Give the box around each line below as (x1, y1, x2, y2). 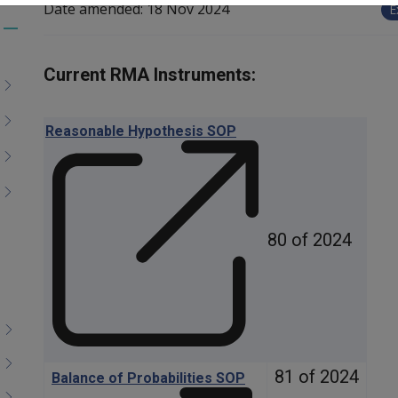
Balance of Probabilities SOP (52, 370, 245, 387)
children (10, 71, 63, 92)
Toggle (10, 28, 58, 49)
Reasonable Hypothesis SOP (45, 123, 236, 140)
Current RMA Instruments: (44, 64, 256, 86)
